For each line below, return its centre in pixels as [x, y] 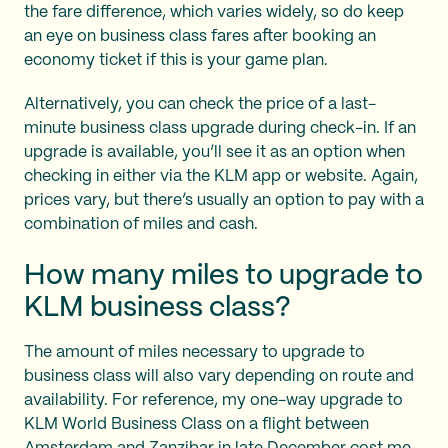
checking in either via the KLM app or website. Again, [221, 176]
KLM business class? [160, 308]
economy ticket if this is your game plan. [176, 60]
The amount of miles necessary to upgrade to [194, 352]
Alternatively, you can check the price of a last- [200, 104]
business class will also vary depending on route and [219, 376]
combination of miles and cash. [141, 224]
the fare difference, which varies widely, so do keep [214, 12]
